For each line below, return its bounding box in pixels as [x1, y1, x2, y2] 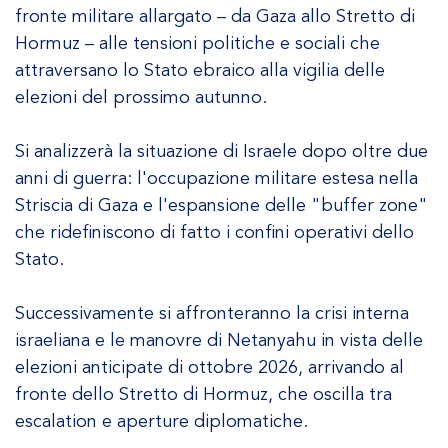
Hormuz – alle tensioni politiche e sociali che [15, 32, 380, 54]
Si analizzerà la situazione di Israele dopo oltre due [15, 140, 428, 162]
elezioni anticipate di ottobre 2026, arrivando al [15, 356, 404, 378]
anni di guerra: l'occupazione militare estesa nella [15, 167, 418, 189]
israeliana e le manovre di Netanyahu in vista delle [15, 329, 423, 351]
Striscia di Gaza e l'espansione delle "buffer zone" [15, 194, 428, 216]
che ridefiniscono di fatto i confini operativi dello [15, 221, 414, 243]
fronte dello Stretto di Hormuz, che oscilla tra [15, 383, 392, 405]
